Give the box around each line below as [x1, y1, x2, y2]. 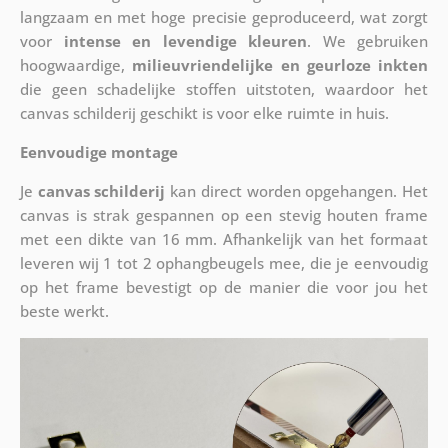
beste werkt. [19, 300, 109, 321]
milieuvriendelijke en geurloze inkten [132, 54, 429, 75]
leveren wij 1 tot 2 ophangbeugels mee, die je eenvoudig [19, 252, 429, 273]
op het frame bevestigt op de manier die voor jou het [19, 276, 429, 297]
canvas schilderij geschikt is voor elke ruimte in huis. [19, 102, 389, 123]
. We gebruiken [307, 30, 429, 51]
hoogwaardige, [19, 54, 133, 75]
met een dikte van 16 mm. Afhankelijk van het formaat [19, 228, 429, 249]
